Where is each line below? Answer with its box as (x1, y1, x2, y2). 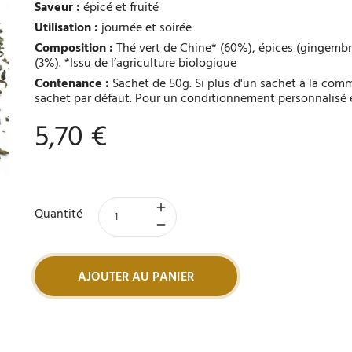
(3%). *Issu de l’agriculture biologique (34, 53, 236, 75)
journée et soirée (97, 18, 192, 39)
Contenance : (34, 74, 112, 95)
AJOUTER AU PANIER (77, 267, 194, 288)
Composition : (34, 38, 113, 60)
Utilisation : (34, 18, 98, 39)
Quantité (34, 204, 82, 225)
